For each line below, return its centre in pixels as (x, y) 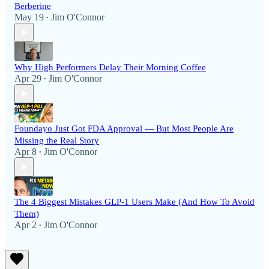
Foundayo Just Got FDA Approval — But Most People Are (124, 129)
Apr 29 (28, 79)
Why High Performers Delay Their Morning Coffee (110, 68)
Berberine (33, 6)
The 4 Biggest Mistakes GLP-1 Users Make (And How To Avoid (134, 202)
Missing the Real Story (57, 141)
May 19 (29, 17)
